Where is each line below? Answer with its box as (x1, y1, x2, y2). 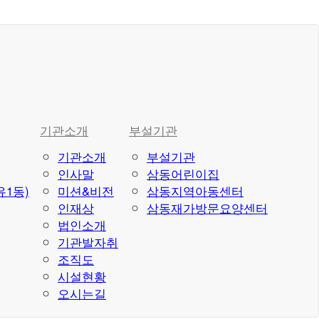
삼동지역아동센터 (147, 182, 244, 199)
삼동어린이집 (147, 164, 219, 182)
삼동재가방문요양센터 (147, 199, 268, 216)
